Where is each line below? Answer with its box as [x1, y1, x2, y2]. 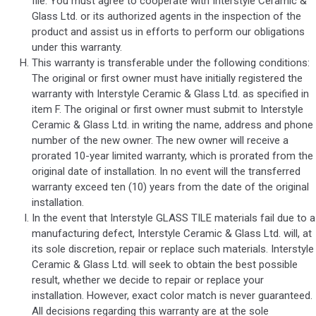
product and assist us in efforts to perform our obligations [32, 25, 305, 38]
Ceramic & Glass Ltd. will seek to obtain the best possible [32, 257, 298, 271]
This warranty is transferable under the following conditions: [32, 56, 310, 69]
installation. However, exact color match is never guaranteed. [32, 288, 312, 302]
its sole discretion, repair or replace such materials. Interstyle [32, 242, 314, 255]
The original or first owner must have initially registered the [32, 71, 303, 85]
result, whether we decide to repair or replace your [32, 273, 264, 286]
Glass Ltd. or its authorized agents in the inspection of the [32, 9, 301, 23]
